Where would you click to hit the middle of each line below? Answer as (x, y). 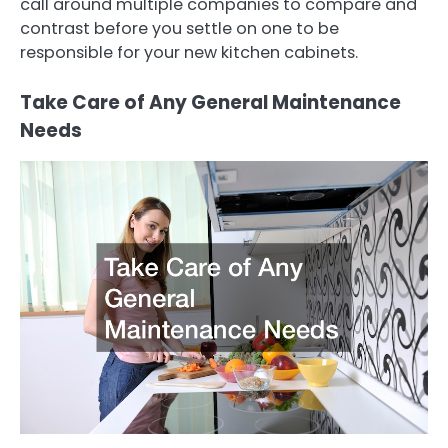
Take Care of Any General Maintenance (210, 103)
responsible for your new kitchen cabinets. (189, 53)
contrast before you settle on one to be (179, 29)
